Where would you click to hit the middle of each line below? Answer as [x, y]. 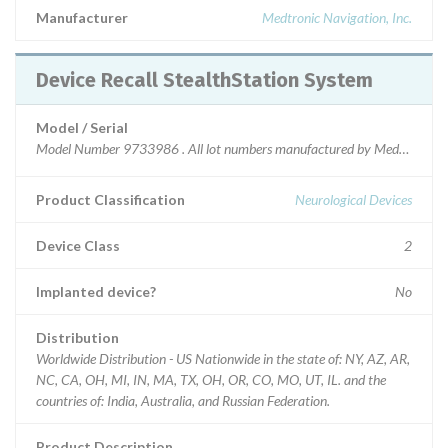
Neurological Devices [353, 199]
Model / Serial [82, 127]
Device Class [78, 245]
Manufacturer [82, 17]
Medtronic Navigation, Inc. [337, 17]
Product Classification [110, 199]
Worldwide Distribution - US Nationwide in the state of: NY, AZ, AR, [223, 358]
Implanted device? [96, 291]
